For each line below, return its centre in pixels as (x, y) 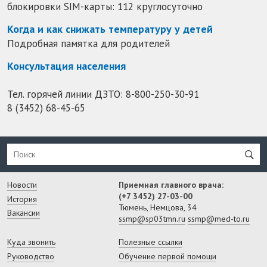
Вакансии (24, 212)
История (22, 199)
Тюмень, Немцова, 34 (157, 208)
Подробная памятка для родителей (89, 44)
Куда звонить (31, 242)
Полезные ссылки (150, 242)
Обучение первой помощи (167, 256)
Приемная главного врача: (171, 185)
